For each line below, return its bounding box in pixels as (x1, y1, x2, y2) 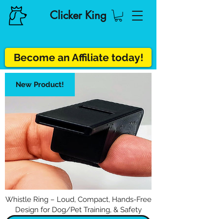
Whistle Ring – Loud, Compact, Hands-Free (5, 195, 152, 204)
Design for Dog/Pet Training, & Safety (15, 205, 142, 214)
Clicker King (49, 8, 107, 22)
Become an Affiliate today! (13, 51, 143, 64)
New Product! (16, 80, 64, 89)
